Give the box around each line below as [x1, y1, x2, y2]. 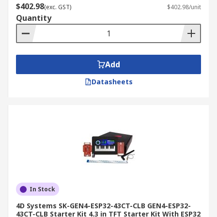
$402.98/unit [167, 3, 201, 11]
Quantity [16, 13, 51, 23]
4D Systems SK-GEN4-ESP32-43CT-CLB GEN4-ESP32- [16, 201, 191, 210]
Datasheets [91, 77, 133, 86]
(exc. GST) [44, 3, 71, 11]
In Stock [30, 185, 55, 193]
